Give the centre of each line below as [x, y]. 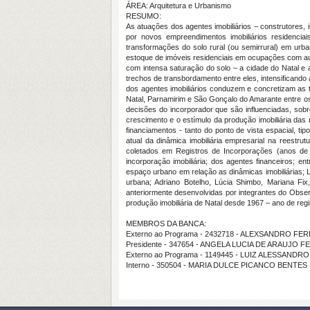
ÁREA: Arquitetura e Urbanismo [179, 6]
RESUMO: [144, 16]
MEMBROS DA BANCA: [166, 224]
